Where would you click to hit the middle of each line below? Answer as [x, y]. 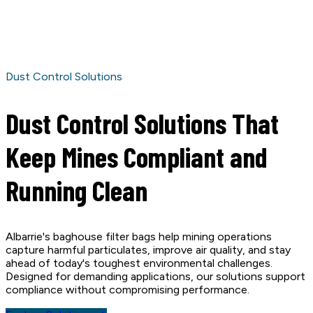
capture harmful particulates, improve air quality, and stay [148, 250]
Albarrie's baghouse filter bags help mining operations [139, 237]
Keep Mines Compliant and [137, 157]
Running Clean [77, 190]
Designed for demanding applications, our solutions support [155, 277]
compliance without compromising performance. [128, 290]
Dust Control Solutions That [142, 123]
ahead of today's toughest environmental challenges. [139, 263]
